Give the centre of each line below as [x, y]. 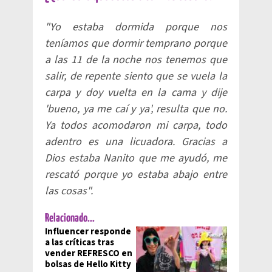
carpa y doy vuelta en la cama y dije [136, 93]
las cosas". [69, 191]
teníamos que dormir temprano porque [136, 43]
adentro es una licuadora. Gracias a [136, 142]
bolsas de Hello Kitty [88, 264]
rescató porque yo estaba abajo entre [136, 175]
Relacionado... [70, 218]
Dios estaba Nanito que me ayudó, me [136, 158]
